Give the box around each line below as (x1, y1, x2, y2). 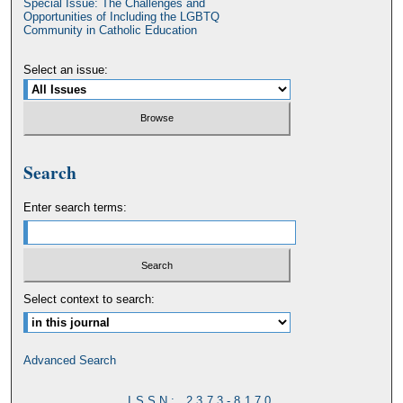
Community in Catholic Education (23, 22, 198, 37)
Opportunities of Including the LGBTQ (23, 9, 220, 23)
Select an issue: (23, 62, 109, 76)
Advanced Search (23, 354, 117, 368)
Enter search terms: (23, 200, 128, 214)
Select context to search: (23, 292, 156, 307)
